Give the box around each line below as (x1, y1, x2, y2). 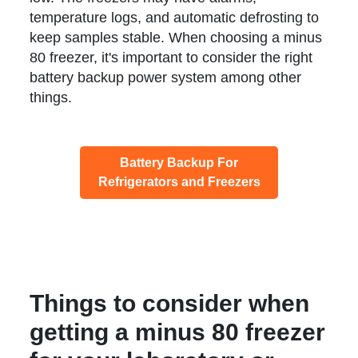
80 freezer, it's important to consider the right (30, 50, 313, 66)
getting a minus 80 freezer (30, 319, 326, 346)
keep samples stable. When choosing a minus (30, 30, 323, 46)
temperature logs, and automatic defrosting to (30, 10, 320, 26)
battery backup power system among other (30, 70, 302, 86)
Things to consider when (30, 290, 310, 317)
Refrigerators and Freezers (97, 175, 261, 189)
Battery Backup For (120, 156, 238, 170)
